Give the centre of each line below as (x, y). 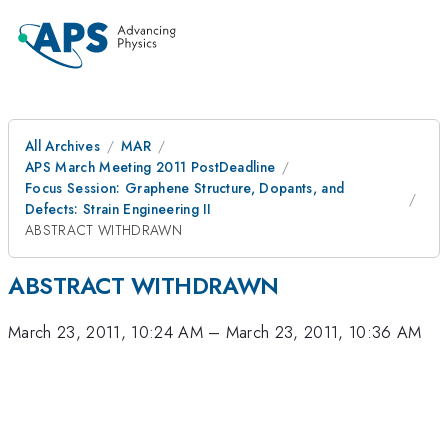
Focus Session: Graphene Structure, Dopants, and (185, 188)
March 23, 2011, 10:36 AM (323, 332)
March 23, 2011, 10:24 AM (105, 332)
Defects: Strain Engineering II (118, 209)
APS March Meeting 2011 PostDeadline (150, 167)
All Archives (62, 146)
